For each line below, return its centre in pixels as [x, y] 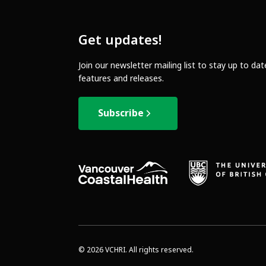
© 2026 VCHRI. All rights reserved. [136, 250]
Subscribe [121, 113]
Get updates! [120, 40]
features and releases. [121, 78]
